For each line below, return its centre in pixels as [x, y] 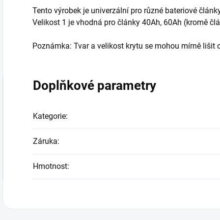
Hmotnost [50, 166]
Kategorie [49, 116]
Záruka [45, 141]
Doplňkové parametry [95, 85]
